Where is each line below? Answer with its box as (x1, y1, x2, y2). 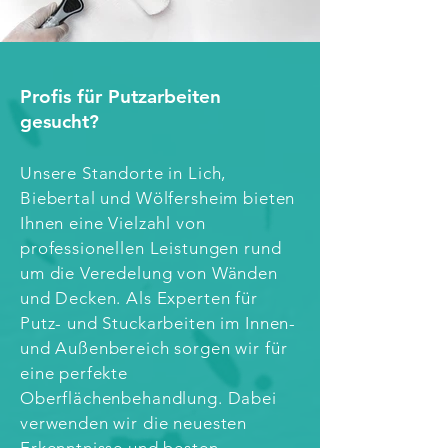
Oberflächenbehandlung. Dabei (20, 387, 277, 408)
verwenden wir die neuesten (20, 412, 248, 433)
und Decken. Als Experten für (20, 287, 258, 308)
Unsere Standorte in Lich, (20, 162, 227, 183)
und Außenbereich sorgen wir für (20, 337, 288, 358)
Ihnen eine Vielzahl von (20, 212, 206, 233)
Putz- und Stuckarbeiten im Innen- (20, 312, 297, 333)
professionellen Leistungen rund (20, 237, 282, 258)
